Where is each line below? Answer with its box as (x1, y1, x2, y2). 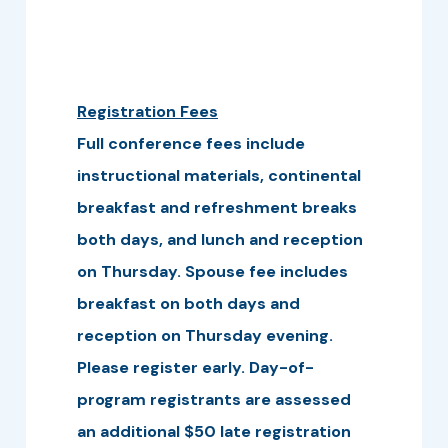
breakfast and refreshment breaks (77, 197, 357, 218)
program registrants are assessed (77, 389, 351, 410)
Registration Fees (77, 101, 218, 122)
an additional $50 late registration (77, 421, 351, 442)
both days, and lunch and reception (77, 229, 363, 250)
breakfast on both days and (77, 293, 300, 314)
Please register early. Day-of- (77, 357, 314, 378)
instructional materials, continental (77, 165, 361, 186)
